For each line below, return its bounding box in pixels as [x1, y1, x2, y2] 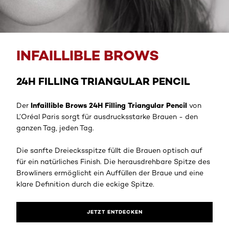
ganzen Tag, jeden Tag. [16, 123, 94, 132]
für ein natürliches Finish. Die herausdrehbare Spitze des [16, 157, 210, 166]
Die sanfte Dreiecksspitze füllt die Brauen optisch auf [16, 146, 202, 154]
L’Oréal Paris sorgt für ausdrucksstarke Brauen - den [16, 112, 198, 121]
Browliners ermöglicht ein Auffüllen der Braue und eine [16, 168, 203, 177]
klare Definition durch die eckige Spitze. [16, 179, 154, 188]
